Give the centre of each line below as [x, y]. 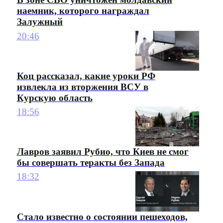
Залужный [40, 22]
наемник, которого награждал [83, 11]
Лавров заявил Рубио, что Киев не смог [103, 151]
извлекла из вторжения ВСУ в [82, 87]
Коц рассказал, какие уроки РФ [86, 76]
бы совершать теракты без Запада [91, 162]
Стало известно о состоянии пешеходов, [102, 217]
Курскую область [55, 98]
